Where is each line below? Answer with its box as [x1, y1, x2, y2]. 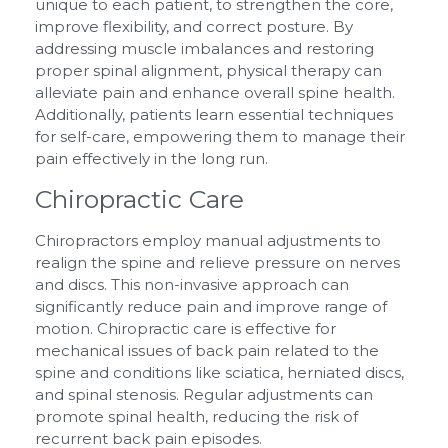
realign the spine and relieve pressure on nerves [35, 253, 400, 273]
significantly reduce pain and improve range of [35, 297, 387, 317]
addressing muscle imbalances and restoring [35, 39, 374, 59]
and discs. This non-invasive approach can [35, 275, 349, 295]
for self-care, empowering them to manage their [35, 127, 405, 147]
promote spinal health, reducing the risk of [35, 407, 358, 427]
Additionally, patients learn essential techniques [35, 105, 393, 125]
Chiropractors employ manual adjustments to [35, 231, 381, 251]
